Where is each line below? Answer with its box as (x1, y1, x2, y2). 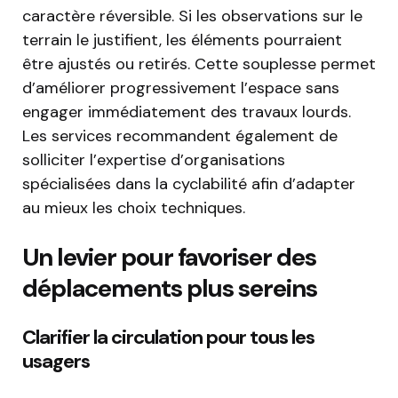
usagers (22, 348, 90, 375)
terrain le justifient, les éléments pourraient (22, 29, 342, 52)
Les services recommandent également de (22, 125, 338, 147)
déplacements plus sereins (22, 272, 317, 306)
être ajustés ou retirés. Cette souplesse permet (22, 53, 376, 76)
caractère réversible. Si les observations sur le (22, 5, 362, 28)
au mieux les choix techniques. (22, 197, 245, 219)
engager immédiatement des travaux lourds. (22, 101, 351, 123)
